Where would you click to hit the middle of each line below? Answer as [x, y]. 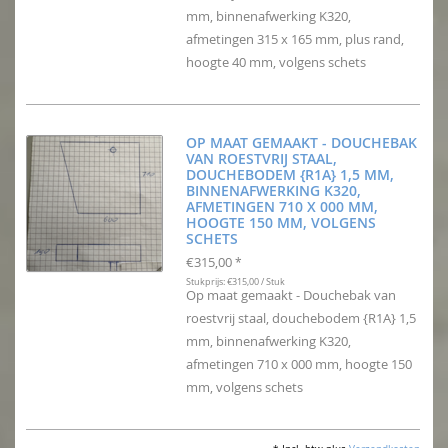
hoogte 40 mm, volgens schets [276, 62]
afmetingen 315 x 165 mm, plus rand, [295, 39]
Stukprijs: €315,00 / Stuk [235, 282]
